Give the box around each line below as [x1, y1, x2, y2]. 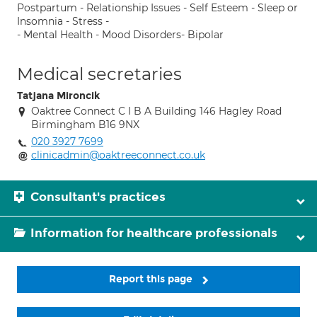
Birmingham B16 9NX [31, 118, 139, 131]
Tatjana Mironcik [17, 90, 100, 102]
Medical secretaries [17, 64, 182, 84]
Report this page [109, 273, 195, 285]
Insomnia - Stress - [17, 15, 109, 28]
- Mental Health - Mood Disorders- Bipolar [17, 28, 224, 41]
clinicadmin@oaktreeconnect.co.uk [31, 149, 205, 161]
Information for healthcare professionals [30, 226, 277, 241]
